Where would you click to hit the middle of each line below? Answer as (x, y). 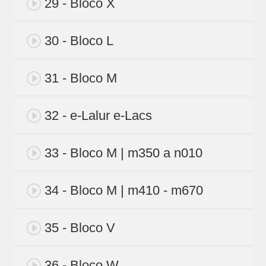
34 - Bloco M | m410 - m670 (123, 191)
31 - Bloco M (80, 78)
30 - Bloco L (79, 41)
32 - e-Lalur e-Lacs (98, 116)
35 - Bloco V (80, 228)
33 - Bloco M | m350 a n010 (123, 153)
